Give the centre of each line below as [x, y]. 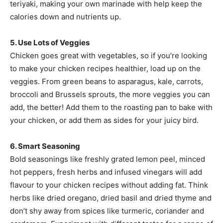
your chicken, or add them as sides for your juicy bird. [104, 120]
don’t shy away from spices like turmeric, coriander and [107, 211]
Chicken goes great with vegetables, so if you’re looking [109, 55]
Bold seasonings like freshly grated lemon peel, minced [108, 159]
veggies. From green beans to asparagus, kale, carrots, [107, 81]
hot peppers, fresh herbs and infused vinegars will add [106, 172]
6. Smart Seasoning [45, 146]
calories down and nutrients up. [65, 16]
